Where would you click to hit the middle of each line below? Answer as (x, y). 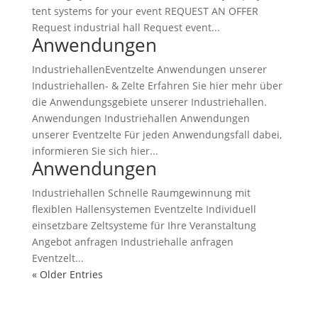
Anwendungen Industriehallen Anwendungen (141, 118)
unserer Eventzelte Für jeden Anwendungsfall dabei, (157, 135)
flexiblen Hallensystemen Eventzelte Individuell (144, 209)
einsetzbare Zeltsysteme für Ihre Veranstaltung (144, 225)
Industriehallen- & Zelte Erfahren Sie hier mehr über (157, 86)
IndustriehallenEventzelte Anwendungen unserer (149, 69)
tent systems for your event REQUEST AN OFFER (145, 11)
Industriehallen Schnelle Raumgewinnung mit (141, 193)
